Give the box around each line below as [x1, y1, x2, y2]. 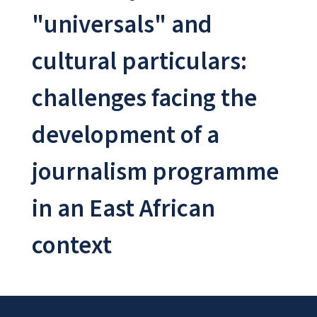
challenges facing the [31, 80, 257, 116]
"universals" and [31, 6, 212, 42]
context [31, 227, 112, 263]
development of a [31, 117, 219, 153]
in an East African [31, 190, 215, 226]
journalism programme [31, 154, 279, 190]
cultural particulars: [31, 43, 247, 79]
